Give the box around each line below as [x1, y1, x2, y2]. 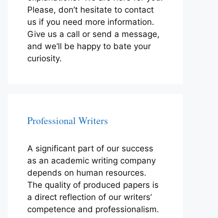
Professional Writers [27, 113, 108, 127]
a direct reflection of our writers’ [27, 192, 152, 202]
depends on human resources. [27, 167, 146, 178]
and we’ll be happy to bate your [27, 41, 151, 51]
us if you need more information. [27, 17, 154, 27]
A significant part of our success [27, 143, 153, 153]
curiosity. [27, 53, 62, 63]
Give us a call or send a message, [27, 29, 160, 39]
